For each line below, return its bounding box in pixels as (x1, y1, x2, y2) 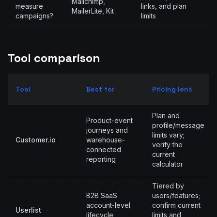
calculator (152, 160, 183, 168)
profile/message (152, 121, 204, 129)
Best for (86, 85, 114, 93)
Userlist (15, 206, 41, 214)
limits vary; (152, 131, 185, 139)
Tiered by (152, 182, 184, 190)
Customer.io (15, 136, 56, 144)
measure (15, 2, 43, 10)
